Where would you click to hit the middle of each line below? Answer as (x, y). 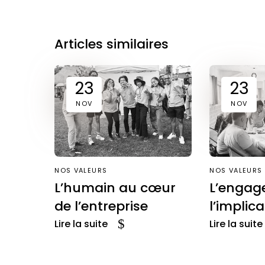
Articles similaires (112, 44)
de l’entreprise (101, 206)
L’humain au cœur (115, 188)
